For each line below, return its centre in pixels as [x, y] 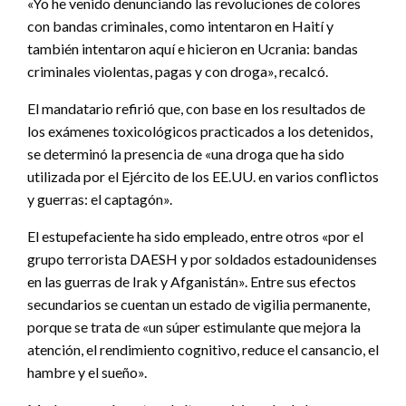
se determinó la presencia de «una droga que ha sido [186, 154]
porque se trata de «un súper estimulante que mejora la [194, 327]
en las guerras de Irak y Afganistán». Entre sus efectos [192, 282]
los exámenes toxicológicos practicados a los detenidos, [200, 131]
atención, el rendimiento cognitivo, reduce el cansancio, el [203, 350]
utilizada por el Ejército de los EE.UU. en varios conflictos [203, 177]
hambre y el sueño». [87, 372]
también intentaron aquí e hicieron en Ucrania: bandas [193, 49]
